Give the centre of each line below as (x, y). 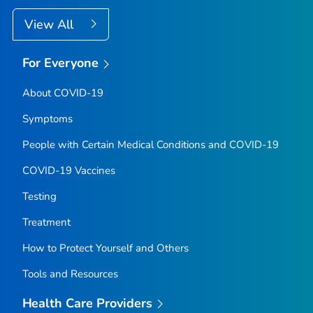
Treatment (46, 222)
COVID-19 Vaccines (68, 170)
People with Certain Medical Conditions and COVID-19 (150, 144)
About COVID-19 (63, 93)
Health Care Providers (87, 303)
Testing (39, 196)
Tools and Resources (70, 274)
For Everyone (60, 63)
